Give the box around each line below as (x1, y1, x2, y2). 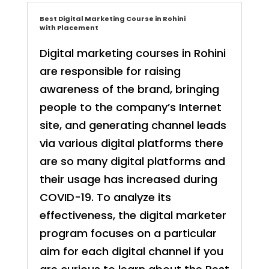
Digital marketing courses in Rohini (39, 46, 226, 61)
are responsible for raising (39, 64, 181, 79)
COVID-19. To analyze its (39, 190, 171, 205)
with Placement (39, 23, 98, 33)
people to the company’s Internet (39, 100, 222, 115)
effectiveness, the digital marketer (39, 208, 226, 223)
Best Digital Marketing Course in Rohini (39, 14, 186, 24)
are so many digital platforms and (39, 154, 225, 169)
